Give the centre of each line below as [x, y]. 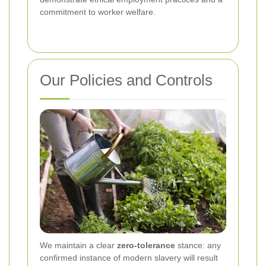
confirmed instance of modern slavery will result [129, 257]
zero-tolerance [146, 245]
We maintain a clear [78, 245]
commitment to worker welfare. [98, 12]
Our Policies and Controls [126, 80]
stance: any [198, 245]
